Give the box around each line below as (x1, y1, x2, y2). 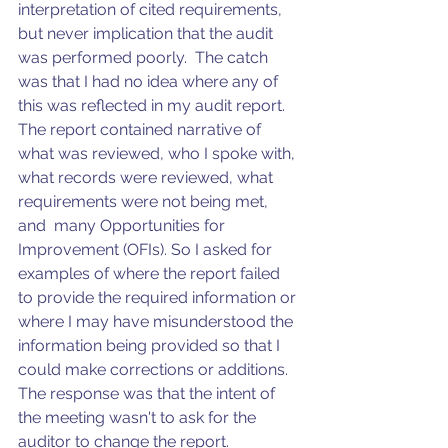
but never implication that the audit (18, 24, 277, 44)
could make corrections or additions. (18, 360, 296, 380)
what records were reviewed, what (18, 168, 277, 188)
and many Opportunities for (18, 216, 229, 236)
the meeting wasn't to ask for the (18, 408, 260, 428)
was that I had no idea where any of (18, 72, 282, 92)
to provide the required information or (18, 288, 300, 308)
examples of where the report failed (18, 264, 284, 284)
